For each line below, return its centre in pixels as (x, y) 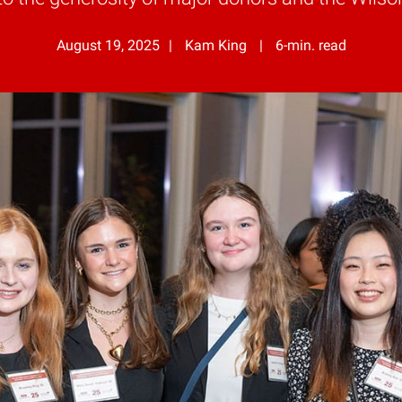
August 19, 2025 (108, 45)
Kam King (217, 45)
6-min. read (310, 45)
